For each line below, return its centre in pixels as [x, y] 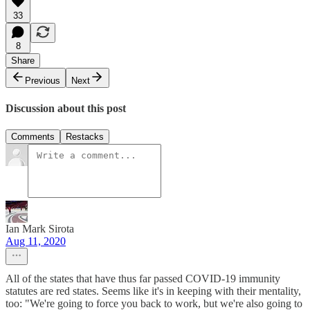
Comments [33, 137]
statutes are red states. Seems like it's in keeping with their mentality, [153, 291]
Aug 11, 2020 [36, 241]
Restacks [85, 137]
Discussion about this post [66, 109]
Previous [43, 80]
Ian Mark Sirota [40, 229]
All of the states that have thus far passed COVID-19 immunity [143, 279]
